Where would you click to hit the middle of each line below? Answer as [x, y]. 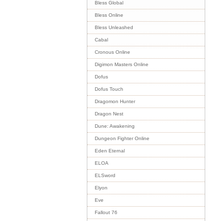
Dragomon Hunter [115, 101]
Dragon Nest [109, 114]
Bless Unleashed [114, 27]
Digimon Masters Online [122, 64]
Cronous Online [112, 52]
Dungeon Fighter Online [122, 138]
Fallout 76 [106, 212]
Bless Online [109, 15]
